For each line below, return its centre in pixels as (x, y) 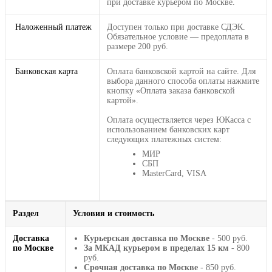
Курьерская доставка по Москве (147, 238)
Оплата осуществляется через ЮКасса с (179, 120)
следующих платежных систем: (164, 139)
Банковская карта (45, 71)
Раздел (26, 213)
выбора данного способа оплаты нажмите (183, 81)
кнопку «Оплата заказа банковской (171, 90)
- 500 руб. (229, 238)
